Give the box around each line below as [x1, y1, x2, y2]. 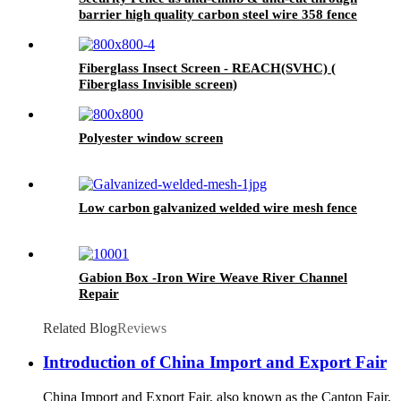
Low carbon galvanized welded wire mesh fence [79, 200, 357, 215]
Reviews [117, 320, 166, 336]
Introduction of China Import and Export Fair [43, 353, 387, 372]
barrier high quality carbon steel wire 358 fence [79, 6, 357, 21]
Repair [79, 286, 119, 301]
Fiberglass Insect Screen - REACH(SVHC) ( [79, 60, 336, 75]
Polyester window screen [79, 130, 223, 145]
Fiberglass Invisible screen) [79, 76, 237, 91]
